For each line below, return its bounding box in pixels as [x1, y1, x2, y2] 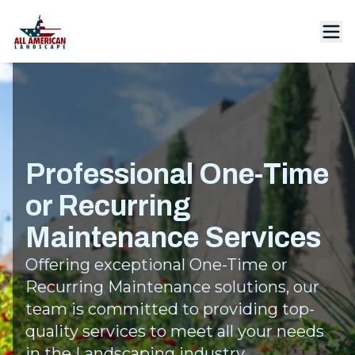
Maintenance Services [25, 221, 321, 254]
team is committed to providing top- [25, 299, 315, 319]
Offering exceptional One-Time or [25, 254, 288, 274]
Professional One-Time [25, 158, 329, 190]
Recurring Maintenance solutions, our [25, 277, 319, 296]
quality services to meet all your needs [25, 321, 324, 341]
